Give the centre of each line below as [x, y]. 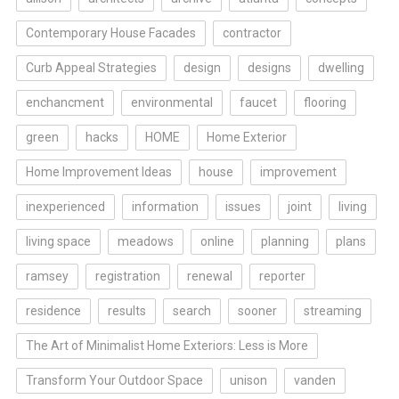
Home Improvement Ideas [98, 172]
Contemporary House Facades [110, 33]
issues [243, 207]
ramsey [47, 276]
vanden [314, 380]
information [165, 207]
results [126, 311]
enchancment [65, 102]
